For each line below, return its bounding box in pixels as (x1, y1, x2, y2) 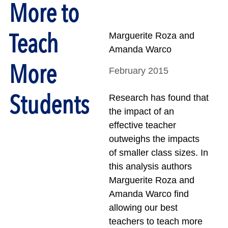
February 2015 (108, 65, 168, 76)
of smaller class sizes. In (108, 147, 208, 158)
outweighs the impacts (108, 133, 199, 144)
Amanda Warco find (108, 188, 189, 199)
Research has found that (108, 92, 209, 103)
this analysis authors (108, 161, 192, 172)
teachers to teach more (108, 216, 203, 226)
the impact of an (108, 106, 174, 117)
